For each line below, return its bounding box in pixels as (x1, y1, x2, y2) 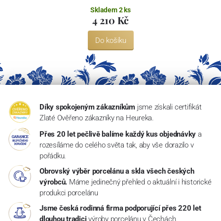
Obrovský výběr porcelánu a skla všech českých (39, 167, 194, 176)
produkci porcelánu (39, 188, 98, 198)
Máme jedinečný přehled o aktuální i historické (69, 178, 212, 187)
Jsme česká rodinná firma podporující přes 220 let (39, 204, 201, 213)
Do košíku (95, 36, 126, 45)
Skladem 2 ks (90, 6, 131, 14)
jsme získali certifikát (137, 103, 202, 112)
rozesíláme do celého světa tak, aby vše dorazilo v (39, 141, 194, 150)
